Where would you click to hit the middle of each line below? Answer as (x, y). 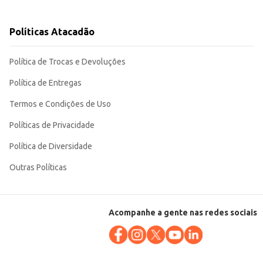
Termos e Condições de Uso (60, 104)
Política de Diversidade (51, 146)
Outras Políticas (38, 168)
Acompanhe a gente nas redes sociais (183, 213)
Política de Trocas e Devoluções (68, 62)
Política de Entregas (45, 83)
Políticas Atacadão (52, 32)
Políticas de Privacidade (52, 125)
